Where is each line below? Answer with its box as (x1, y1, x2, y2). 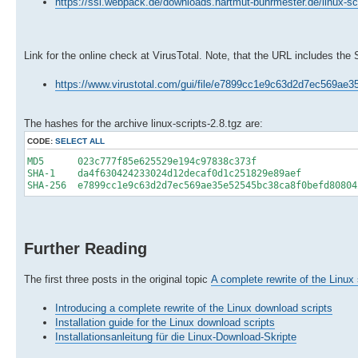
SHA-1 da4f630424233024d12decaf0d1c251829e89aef (27, 167, 301, 179)
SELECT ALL (55, 136, 105, 145)
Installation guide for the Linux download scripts (55, 316, 275, 328)
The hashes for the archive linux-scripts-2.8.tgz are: (24, 117, 263, 129)
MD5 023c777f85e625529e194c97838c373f (27, 155, 257, 167)
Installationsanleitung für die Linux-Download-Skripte (55, 330, 296, 343)
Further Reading (24, 239, 147, 257)
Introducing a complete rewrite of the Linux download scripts (55, 301, 332, 314)
